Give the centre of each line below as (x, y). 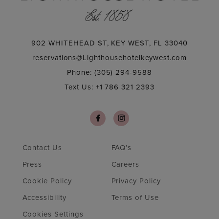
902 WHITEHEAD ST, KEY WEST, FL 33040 (109, 43)
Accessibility (44, 197)
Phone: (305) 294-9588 (109, 72)
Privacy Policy (136, 181)
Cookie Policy (47, 181)
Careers (125, 164)
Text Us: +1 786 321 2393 (109, 87)
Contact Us (42, 147)
